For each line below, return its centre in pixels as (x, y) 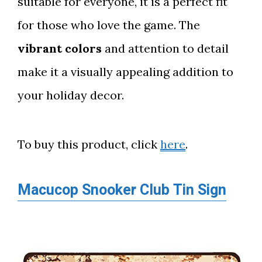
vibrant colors (60, 48)
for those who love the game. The (109, 25)
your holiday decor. (71, 95)
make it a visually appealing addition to (125, 71)
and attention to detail (165, 48)
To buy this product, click (89, 144)
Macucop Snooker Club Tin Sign (122, 190)
